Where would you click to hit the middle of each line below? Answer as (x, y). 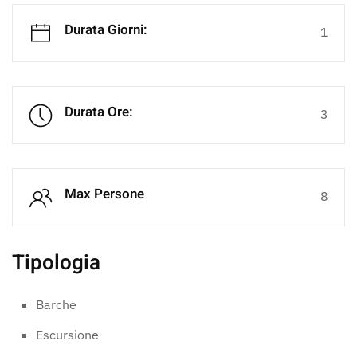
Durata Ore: (99, 112)
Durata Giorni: (106, 30)
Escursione (67, 335)
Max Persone (104, 194)
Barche (56, 305)
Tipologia (56, 263)
